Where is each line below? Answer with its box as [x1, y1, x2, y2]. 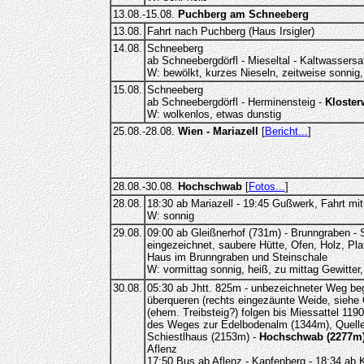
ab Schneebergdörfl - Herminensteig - [146, 96, 325, 108]
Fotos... [248, 180, 285, 193]
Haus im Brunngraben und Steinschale [146, 251, 327, 263]
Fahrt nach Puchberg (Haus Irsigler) [146, 25, 314, 37]
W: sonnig [146, 210, 194, 222]
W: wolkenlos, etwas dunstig [146, 108, 281, 120]
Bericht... [264, 125, 308, 137]
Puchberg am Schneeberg [177, 8, 309, 20]
